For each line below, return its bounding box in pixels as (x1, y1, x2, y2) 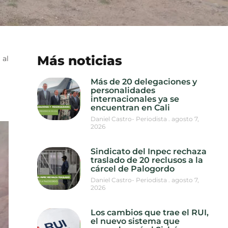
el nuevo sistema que (90, 216, 180, 226)
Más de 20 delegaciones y (90, 76, 197, 87)
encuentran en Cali (90, 102, 170, 112)
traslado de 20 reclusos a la (90, 155, 203, 165)
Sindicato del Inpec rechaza (90, 146, 207, 156)
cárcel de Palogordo (90, 163, 175, 174)
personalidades (90, 85, 155, 95)
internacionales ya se (90, 94, 179, 104)
